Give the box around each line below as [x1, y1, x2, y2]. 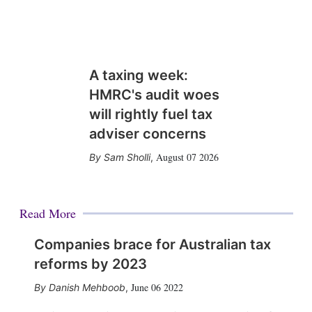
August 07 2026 [155, 150, 219, 164]
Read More [19, 205, 76, 221]
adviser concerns [88, 125, 206, 142]
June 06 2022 [130, 281, 183, 294]
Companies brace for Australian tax [33, 236, 271, 253]
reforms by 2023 [33, 256, 147, 272]
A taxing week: [88, 67, 188, 84]
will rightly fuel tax [88, 106, 212, 123]
